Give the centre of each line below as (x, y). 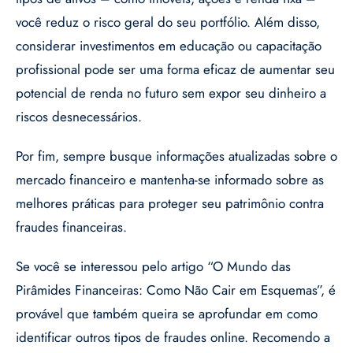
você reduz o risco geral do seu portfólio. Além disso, (168, 22)
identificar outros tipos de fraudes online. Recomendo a (173, 338)
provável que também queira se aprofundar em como (167, 314)
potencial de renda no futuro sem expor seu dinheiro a (171, 93)
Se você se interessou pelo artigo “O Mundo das (153, 267)
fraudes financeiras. (71, 227)
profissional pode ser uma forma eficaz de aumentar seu (175, 70)
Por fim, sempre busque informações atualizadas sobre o (176, 156)
